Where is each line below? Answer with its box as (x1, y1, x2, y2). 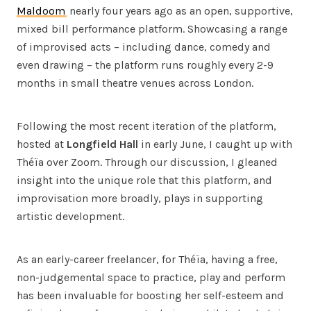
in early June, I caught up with (138, 137, 292, 151)
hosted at (17, 137, 67, 151)
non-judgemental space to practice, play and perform (17, 270, 285, 284)
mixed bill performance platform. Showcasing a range (17, 22, 287, 35)
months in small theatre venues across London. (17, 76, 253, 90)
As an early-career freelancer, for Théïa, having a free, (17, 252, 278, 266)
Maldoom (17, 3, 65, 17)
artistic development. (17, 209, 124, 223)
